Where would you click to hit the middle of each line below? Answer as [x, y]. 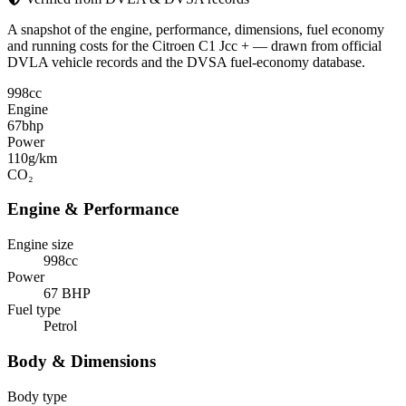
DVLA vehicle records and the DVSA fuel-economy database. [186, 62]
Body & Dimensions [82, 361]
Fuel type [34, 310]
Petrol [60, 326]
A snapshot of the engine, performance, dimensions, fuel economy [196, 29]
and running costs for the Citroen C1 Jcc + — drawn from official [194, 45]
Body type [37, 396]
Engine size [40, 245]
